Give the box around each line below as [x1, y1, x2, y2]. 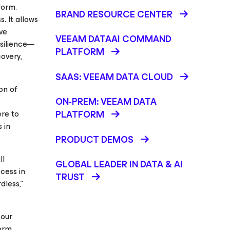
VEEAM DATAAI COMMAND [55, 31, 171, 47]
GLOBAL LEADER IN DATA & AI [55, 157, 183, 172]
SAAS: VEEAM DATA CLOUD [55, 69, 173, 85]
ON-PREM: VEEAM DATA [55, 94, 157, 109]
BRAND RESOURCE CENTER [55, 7, 172, 22]
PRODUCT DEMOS [55, 132, 133, 147]
